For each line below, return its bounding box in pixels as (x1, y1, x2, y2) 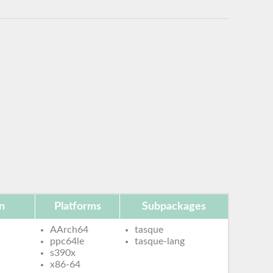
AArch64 (50, 224, 89, 235)
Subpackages (142, 200, 206, 212)
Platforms (54, 200, 101, 212)
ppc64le (50, 236, 85, 246)
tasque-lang (135, 236, 185, 246)
